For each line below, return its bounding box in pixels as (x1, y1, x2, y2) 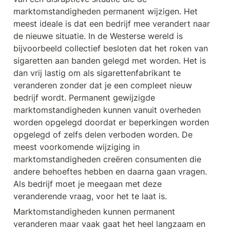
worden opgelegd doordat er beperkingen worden (13, 117, 209, 128)
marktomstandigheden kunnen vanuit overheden (13, 105, 201, 116)
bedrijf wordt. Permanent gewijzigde (13, 92, 155, 103)
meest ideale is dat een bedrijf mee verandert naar (13, 18, 210, 29)
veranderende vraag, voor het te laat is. (13, 191, 167, 202)
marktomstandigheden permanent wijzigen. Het (13, 6, 198, 17)
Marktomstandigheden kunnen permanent (13, 206, 175, 217)
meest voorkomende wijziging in (13, 142, 140, 152)
